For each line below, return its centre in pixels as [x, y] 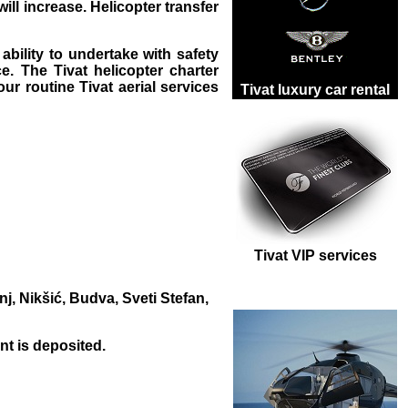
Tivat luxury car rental [315, 90]
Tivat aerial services [149, 87]
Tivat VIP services [315, 256]
